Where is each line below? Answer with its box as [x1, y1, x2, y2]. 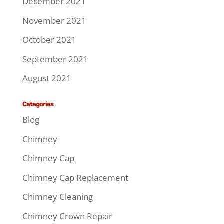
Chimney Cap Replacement [22, 171, 128, 183]
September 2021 [22, 53, 88, 65]
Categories [22, 100, 53, 108]
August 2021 [22, 72, 71, 84]
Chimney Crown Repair [22, 210, 112, 222]
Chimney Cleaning [22, 191, 93, 203]
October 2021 [22, 34, 76, 46]
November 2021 [22, 14, 86, 26]
